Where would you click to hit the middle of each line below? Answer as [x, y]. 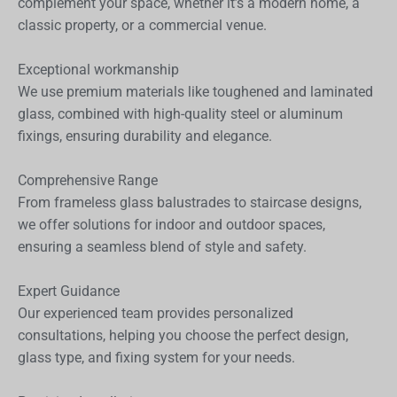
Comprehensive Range [88, 180]
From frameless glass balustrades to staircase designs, [190, 202]
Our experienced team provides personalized [156, 313]
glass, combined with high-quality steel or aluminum [180, 113]
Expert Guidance [69, 291]
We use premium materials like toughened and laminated [195, 91]
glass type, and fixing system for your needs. [156, 357]
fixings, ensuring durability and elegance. [145, 136]
